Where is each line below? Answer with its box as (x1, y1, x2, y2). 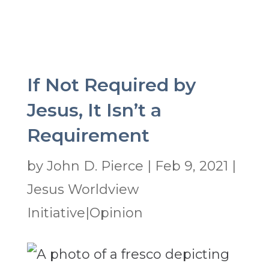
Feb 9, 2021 (154, 158, 228, 175)
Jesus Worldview (26, 181, 139, 198)
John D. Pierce (46, 158, 144, 175)
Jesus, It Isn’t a (26, 99, 162, 122)
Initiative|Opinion (26, 205, 143, 222)
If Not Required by (26, 74, 196, 97)
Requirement (26, 124, 150, 147)
